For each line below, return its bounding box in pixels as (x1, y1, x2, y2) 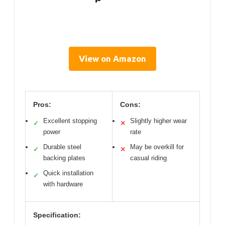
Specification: (33, 210, 81, 219)
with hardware (43, 180, 83, 188)
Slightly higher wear (130, 117, 187, 125)
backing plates (43, 154, 85, 162)
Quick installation (43, 169, 93, 177)
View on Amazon (79, 53, 146, 63)
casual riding (130, 154, 167, 162)
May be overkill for (130, 143, 184, 151)
